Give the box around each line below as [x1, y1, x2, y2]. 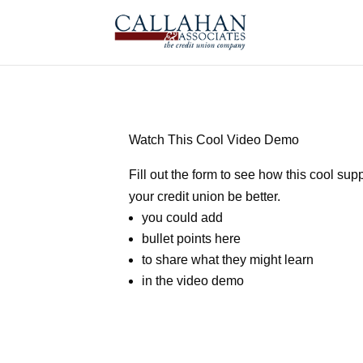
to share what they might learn [142, 252, 314, 267]
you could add [142, 210, 224, 224]
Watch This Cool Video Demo [129, 132, 300, 147]
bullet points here [142, 231, 241, 246]
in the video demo [142, 273, 245, 288]
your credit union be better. [129, 189, 281, 203]
